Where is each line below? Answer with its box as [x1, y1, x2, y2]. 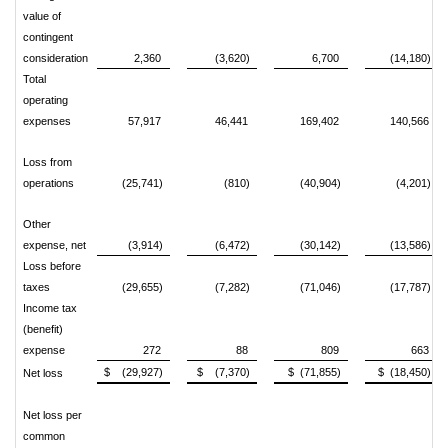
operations [23, 177, 74, 190]
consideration [23, 52, 88, 65]
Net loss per [23, 409, 82, 422]
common [23, 430, 65, 443]
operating [23, 94, 68, 107]
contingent [23, 31, 73, 44]
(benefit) [23, 323, 63, 336]
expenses [23, 115, 71, 128]
